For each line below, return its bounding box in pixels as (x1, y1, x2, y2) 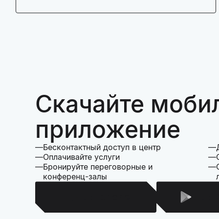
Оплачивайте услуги (43, 152, 120, 162)
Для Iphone (73, 191, 130, 203)
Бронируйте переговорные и (43, 162, 153, 172)
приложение (35, 115, 180, 144)
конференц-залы (43, 172, 107, 182)
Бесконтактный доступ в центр (43, 142, 161, 153)
